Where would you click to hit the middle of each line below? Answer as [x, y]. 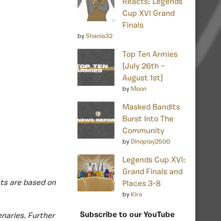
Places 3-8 [142, 184]
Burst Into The [148, 119]
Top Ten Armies [150, 55]
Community [143, 131]
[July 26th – [144, 66]
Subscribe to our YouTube [127, 215]
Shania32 [99, 36]
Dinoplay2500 [150, 142]
